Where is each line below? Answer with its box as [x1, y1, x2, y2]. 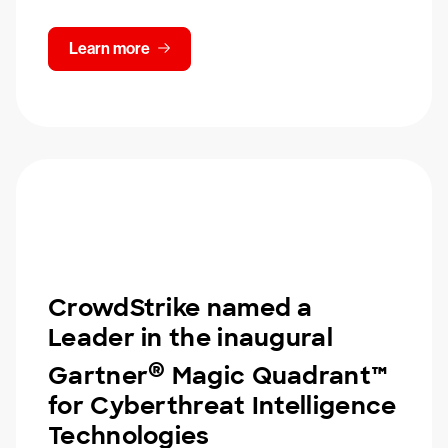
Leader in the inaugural [48, 322, 333, 353]
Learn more [69, 39, 150, 58]
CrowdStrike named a [48, 292, 313, 323]
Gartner [48, 360, 149, 391]
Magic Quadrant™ [165, 360, 389, 391]
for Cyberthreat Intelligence [48, 390, 397, 421]
